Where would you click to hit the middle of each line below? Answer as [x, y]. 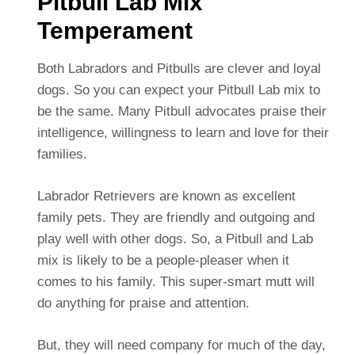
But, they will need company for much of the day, [181, 345]
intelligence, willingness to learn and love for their [183, 132]
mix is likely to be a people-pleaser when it [163, 260]
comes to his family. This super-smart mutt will [176, 281]
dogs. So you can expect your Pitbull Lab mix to [178, 90]
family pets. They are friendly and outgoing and [176, 217]
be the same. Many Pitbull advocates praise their [181, 111]
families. [62, 154]
